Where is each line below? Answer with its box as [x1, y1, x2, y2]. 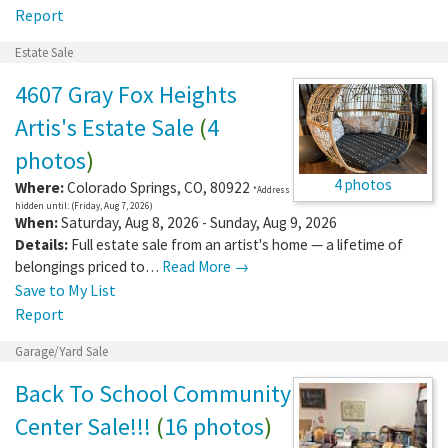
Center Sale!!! [15, 410, 151, 442]
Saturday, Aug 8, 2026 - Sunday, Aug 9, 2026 [58, 212, 337, 232]
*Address [253, 183, 290, 195]
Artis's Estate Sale [15, 111, 194, 143]
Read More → [162, 256, 249, 276]
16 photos [164, 410, 264, 442]
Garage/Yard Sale [15, 342, 108, 360]
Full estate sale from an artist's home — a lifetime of [71, 234, 403, 254]
